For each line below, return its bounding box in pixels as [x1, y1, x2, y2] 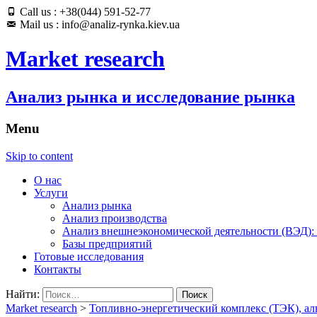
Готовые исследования [34, 250, 144, 263]
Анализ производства [62, 212, 167, 224]
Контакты [34, 263, 81, 275]
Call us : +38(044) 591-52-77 [17, 6, 151, 18]
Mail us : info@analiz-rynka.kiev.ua [17, 18, 180, 30]
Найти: [6, 287, 40, 300]
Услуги [34, 186, 68, 199]
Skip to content [6, 149, 73, 162]
